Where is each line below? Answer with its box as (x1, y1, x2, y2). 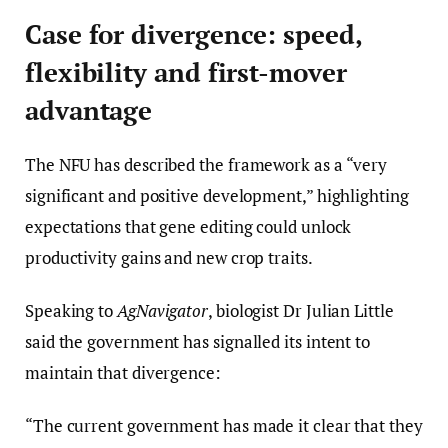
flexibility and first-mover (25, 55, 347, 89)
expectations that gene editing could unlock (25, 215, 352, 239)
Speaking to (25, 299, 117, 323)
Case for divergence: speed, (25, 17, 362, 51)
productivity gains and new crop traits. (25, 246, 313, 270)
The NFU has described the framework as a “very (25, 153, 388, 177)
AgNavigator (116, 299, 209, 323)
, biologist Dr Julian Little (208, 299, 394, 323)
